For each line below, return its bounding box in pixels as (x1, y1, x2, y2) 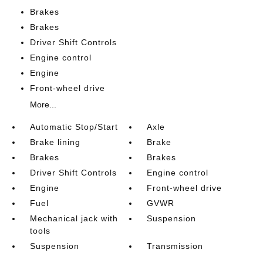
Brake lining (29, 137, 80, 147)
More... (29, 99, 56, 109)
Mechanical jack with (29, 213, 118, 223)
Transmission (147, 241, 204, 251)
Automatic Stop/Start (29, 122, 118, 131)
